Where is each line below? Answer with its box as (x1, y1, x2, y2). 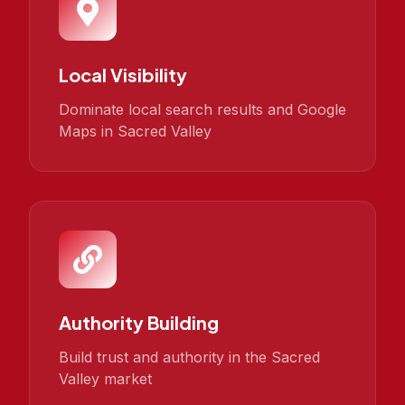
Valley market (59, 370, 152, 388)
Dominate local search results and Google (59, 100, 346, 118)
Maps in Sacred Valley (59, 122, 212, 140)
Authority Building (59, 311, 219, 334)
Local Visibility (59, 63, 187, 86)
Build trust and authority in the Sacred (59, 348, 320, 366)
